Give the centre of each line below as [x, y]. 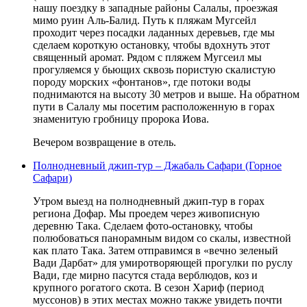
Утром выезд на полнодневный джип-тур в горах [149, 201]
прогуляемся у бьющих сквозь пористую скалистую [154, 69]
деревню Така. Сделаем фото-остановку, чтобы [143, 225]
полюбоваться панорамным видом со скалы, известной [162, 238]
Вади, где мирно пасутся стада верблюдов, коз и [145, 275]
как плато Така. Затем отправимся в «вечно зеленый [156, 250]
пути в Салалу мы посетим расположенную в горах [154, 106]
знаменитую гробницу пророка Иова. [121, 119]
